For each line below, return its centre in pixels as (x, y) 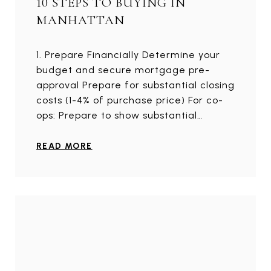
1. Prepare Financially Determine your (128, 54)
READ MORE (64, 146)
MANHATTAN (80, 20)
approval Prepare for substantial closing (135, 85)
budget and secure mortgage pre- (123, 70)
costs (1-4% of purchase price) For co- (130, 100)
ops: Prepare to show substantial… (119, 115)
